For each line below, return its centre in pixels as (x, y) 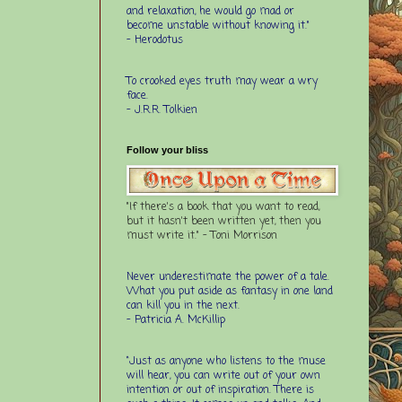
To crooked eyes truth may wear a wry (222, 81)
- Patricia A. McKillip (176, 320)
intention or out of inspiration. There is (220, 390)
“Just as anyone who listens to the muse (226, 361)
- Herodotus (155, 40)
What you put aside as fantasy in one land (230, 291)
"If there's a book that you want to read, (223, 207)
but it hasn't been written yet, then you (224, 221)
